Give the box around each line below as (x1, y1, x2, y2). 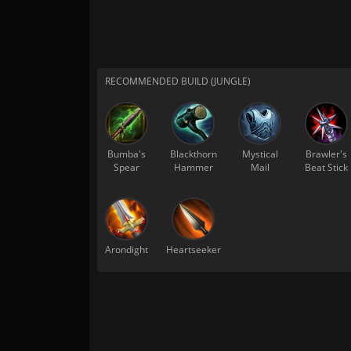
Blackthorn (169, 147, 217, 161)
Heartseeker (165, 243, 221, 256)
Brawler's (306, 147, 347, 161)
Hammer (173, 161, 213, 174)
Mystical (241, 147, 278, 161)
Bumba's (107, 147, 146, 161)
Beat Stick (305, 161, 348, 174)
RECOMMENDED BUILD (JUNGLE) (105, 74, 251, 88)
